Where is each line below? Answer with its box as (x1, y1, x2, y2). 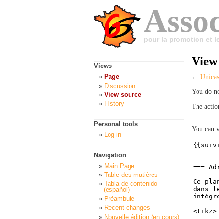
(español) (104, 186, 130, 194)
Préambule (104, 195, 134, 202)
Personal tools (94, 120, 138, 128)
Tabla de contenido (104, 180, 157, 188)
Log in (104, 131, 121, 139)
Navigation (94, 151, 126, 159)
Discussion (104, 82, 135, 89)
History (104, 100, 124, 108)
